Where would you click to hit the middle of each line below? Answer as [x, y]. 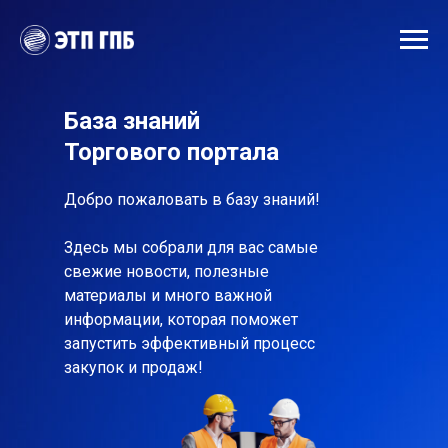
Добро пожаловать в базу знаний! [192, 199]
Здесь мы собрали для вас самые [191, 247]
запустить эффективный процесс [189, 343]
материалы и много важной [168, 295]
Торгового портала [171, 152]
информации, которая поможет [181, 319]
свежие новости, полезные [166, 271]
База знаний [132, 121]
